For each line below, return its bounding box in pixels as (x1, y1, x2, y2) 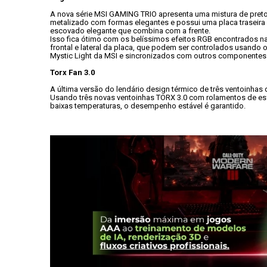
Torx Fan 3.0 (50, 68, 95, 77)
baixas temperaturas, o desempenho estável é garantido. (50, 101, 246, 110)
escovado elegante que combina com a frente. (50, 26, 212, 35)
